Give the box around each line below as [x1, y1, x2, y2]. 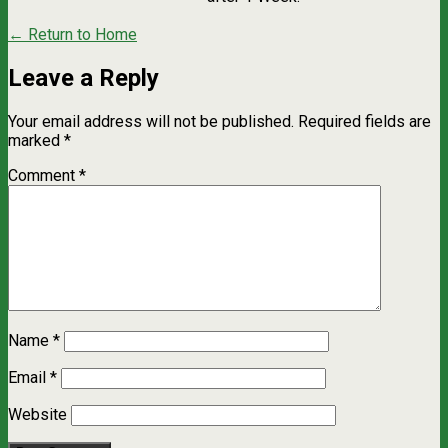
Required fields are [298, 111, 431, 131]
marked [8, 130, 64, 150]
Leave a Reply [8, 63, 159, 92]
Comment [8, 165, 79, 185]
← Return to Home [8, 24, 137, 44]
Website [8, 404, 67, 424]
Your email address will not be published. [8, 111, 294, 131]
